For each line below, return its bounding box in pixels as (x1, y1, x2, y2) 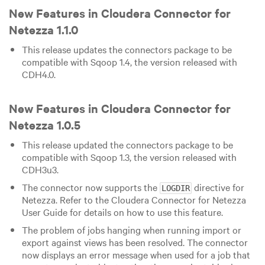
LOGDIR (161, 183, 190, 193)
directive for (191, 180, 244, 193)
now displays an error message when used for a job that (21, 247, 250, 261)
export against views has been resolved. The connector (21, 235, 248, 248)
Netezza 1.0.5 (9, 116, 80, 132)
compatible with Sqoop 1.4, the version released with (21, 55, 237, 69)
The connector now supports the (21, 180, 160, 193)
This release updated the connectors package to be (21, 137, 233, 151)
